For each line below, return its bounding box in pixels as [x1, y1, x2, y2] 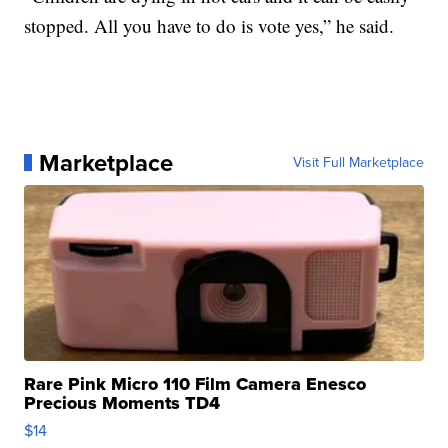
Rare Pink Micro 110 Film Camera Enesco [24, 370, 367, 397]
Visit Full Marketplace [292, 151, 424, 173]
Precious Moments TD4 [24, 389, 221, 416]
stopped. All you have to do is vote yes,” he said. [24, 12, 395, 38]
